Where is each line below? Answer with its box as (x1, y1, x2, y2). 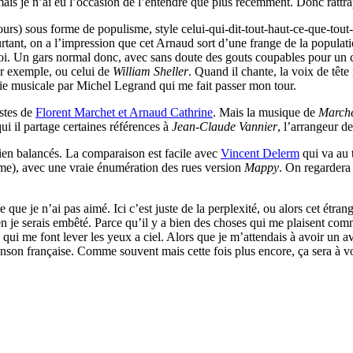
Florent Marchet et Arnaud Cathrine (35, 106, 213, 120)
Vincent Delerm (221, 147, 299, 161)
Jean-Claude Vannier (172, 120, 277, 134)
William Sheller (113, 65, 188, 79)
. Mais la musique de (213, 106, 318, 120)
